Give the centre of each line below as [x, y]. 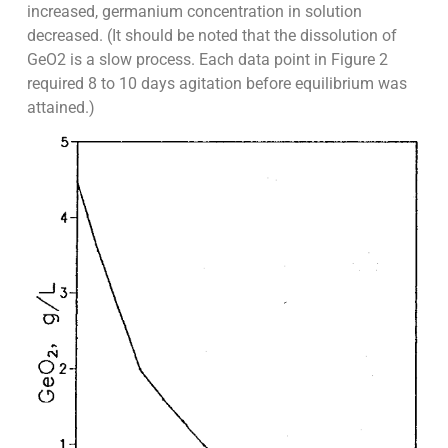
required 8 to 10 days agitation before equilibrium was [216, 84]
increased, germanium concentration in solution [194, 12]
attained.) [60, 108]
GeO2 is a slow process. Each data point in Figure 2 [207, 60]
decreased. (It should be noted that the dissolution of [211, 36]
